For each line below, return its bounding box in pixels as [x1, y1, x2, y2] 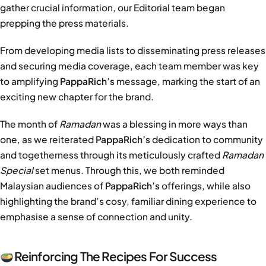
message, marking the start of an [116, 75, 260, 87]
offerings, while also [161, 180, 251, 192]
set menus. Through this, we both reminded [33, 164, 224, 176]
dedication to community [152, 134, 263, 145]
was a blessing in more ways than [103, 118, 248, 130]
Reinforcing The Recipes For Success [14, 248, 217, 265]
